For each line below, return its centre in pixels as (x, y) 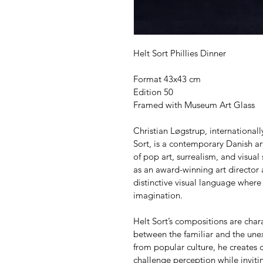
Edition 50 (153, 92)
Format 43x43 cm (167, 79)
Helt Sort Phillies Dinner (180, 53)
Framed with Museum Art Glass (194, 104)
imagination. (158, 195)
